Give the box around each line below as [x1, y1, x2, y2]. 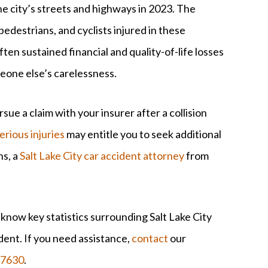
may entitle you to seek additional [65, 127, 221, 141]
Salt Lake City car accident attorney [20, 148, 184, 162]
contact [132, 231, 168, 245]
